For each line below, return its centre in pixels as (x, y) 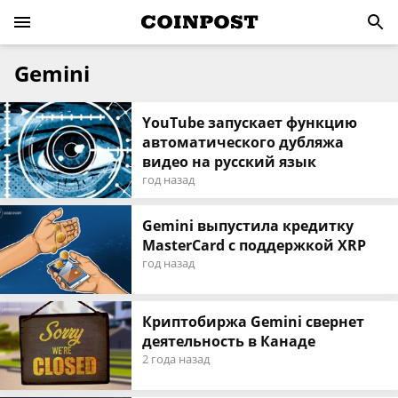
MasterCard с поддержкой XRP (255, 245)
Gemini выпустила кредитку (248, 226)
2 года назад (176, 359)
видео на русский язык (230, 162)
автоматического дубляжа (243, 142)
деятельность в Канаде (229, 341)
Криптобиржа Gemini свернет (254, 322)
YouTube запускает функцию (250, 123)
